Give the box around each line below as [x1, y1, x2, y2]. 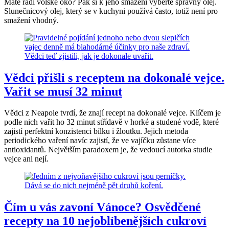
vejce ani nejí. [4, 154, 49, 164]
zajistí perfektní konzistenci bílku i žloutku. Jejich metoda [4, 127, 188, 136]
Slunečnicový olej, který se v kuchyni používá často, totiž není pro [4, 6, 218, 15]
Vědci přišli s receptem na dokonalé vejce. [4, 71, 224, 84]
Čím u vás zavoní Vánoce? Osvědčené [4, 200, 201, 214]
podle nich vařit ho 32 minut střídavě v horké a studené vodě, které [4, 118, 219, 127]
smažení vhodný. [4, 15, 59, 25]
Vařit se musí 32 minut [4, 84, 122, 98]
